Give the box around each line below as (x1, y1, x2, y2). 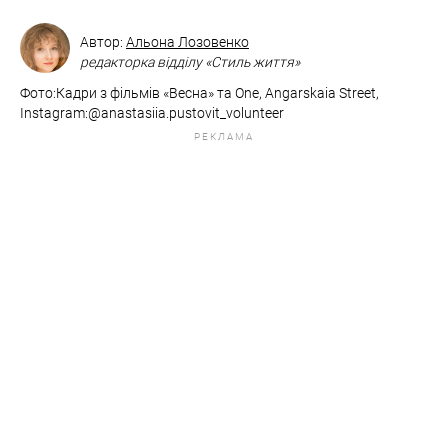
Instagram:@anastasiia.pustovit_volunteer (20, 105, 284, 122)
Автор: (80, 34, 126, 51)
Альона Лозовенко (126, 34, 249, 51)
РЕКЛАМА (194, 131, 254, 143)
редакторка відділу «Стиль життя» (80, 54, 300, 71)
